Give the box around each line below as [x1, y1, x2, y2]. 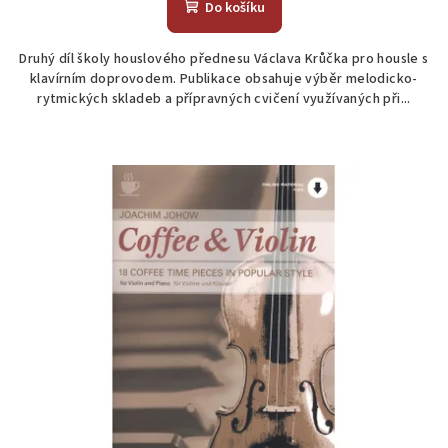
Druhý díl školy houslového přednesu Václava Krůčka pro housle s [19, 49, 429, 70]
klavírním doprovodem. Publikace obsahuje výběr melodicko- [30, 69, 418, 90]
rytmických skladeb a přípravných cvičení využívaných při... [37, 89, 411, 110]
